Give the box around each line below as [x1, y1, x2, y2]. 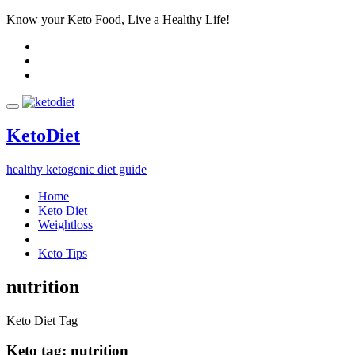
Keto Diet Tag [6, 313, 78, 327]
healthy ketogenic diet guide [6, 162, 147, 176]
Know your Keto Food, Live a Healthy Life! [6, 13, 230, 26]
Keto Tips [38, 246, 87, 260]
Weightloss [38, 217, 93, 231]
